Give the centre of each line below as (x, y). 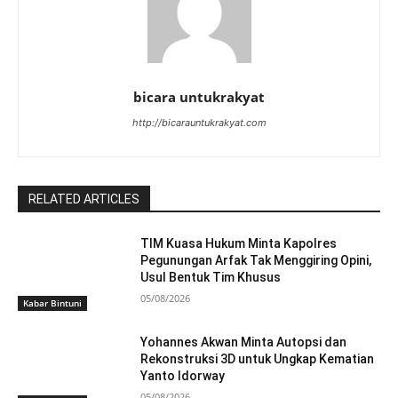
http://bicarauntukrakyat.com (199, 122)
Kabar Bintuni (52, 303)
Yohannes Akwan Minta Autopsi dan (244, 342)
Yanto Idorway (183, 376)
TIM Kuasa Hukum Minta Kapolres (239, 243)
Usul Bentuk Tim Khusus (211, 277)
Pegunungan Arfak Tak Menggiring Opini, (256, 260)
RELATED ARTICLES (84, 199)
